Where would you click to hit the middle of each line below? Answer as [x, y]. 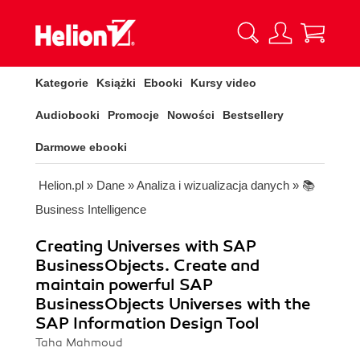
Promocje [133, 115]
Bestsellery [253, 115]
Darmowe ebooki [81, 147]
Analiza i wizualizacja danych [213, 185]
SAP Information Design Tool [147, 323]
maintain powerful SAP [124, 285]
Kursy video [223, 83]
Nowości [191, 115]
